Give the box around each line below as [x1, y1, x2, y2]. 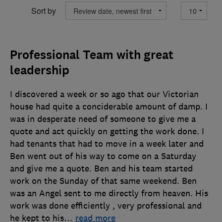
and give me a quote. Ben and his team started [10, 163, 193, 174]
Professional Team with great [10, 47, 173, 63]
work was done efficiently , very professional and [10, 200, 202, 212]
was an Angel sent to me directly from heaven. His [10, 188, 208, 199]
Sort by [31, 4, 56, 16]
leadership [10, 62, 69, 79]
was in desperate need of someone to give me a [10, 113, 196, 125]
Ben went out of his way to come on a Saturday [10, 151, 196, 162]
